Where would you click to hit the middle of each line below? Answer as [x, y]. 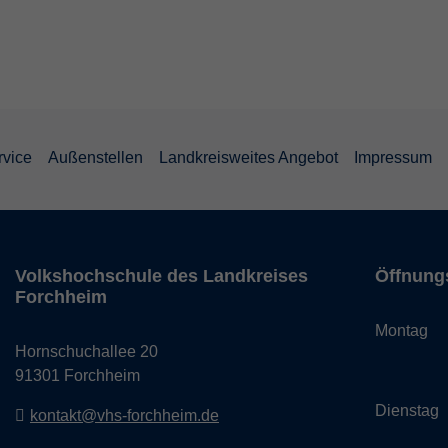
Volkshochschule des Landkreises [161, 276]
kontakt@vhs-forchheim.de [124, 415]
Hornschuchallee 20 [86, 351]
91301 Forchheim [77, 375]
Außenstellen [95, 157]
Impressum [393, 157]
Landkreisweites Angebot [248, 157]
